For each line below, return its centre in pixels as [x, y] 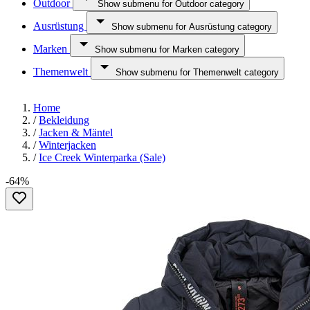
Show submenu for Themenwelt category [197, 72]
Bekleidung [64, 120]
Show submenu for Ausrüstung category [192, 27]
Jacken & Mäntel [76, 133]
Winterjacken [67, 145]
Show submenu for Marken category [167, 49]
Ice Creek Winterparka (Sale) [102, 157]
